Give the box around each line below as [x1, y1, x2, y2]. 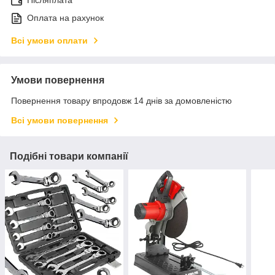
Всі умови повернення [11, 115, 108, 126]
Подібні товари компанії [10, 151, 128, 162]
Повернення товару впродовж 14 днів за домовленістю [11, 96, 232, 106]
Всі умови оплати [11, 36, 88, 46]
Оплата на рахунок [27, 13, 104, 23]
